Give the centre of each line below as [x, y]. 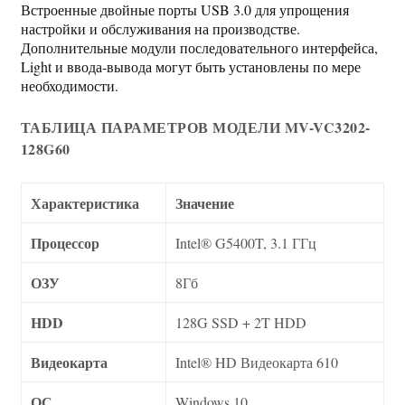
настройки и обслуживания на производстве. [160, 28]
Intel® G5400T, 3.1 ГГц [245, 243]
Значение [204, 203]
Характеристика [85, 203]
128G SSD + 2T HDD [240, 322]
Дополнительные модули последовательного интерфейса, [199, 47]
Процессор [65, 243]
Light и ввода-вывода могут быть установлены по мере [190, 66]
